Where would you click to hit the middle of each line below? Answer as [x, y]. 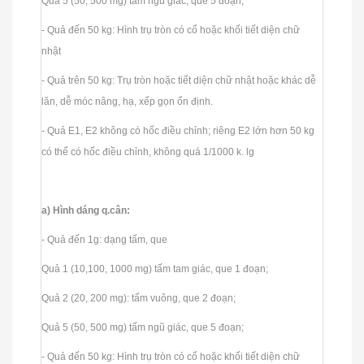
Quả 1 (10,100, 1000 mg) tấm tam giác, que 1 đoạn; [156, 269]
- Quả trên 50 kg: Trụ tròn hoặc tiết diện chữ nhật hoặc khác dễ [179, 80]
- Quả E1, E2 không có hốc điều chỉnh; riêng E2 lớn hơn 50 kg [178, 130]
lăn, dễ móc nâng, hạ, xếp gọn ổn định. [128, 101]
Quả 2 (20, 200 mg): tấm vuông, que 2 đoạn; [140, 298]
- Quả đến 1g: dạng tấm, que [106, 239]
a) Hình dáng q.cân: [87, 210]
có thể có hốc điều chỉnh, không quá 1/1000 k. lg [149, 152]
